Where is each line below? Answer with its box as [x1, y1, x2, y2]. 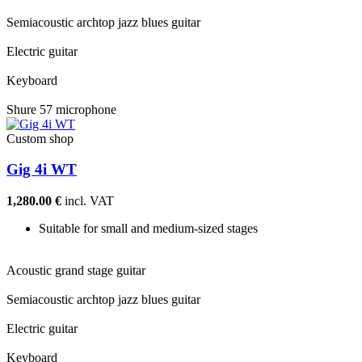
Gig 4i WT [6, 161, 77, 179]
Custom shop [6, 131, 74, 145]
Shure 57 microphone [6, 102, 116, 116]
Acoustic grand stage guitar [6, 263, 145, 278]
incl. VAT [61, 194, 114, 208]
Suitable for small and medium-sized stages [39, 221, 258, 236]
